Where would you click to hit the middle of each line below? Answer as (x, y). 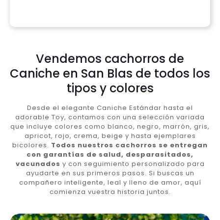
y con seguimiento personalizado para (132, 164)
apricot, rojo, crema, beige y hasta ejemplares (110, 136)
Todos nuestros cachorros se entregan (129, 145)
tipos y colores (110, 88)
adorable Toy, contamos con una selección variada (110, 117)
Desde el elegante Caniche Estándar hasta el (110, 108)
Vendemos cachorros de (110, 58)
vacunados (38, 164)
